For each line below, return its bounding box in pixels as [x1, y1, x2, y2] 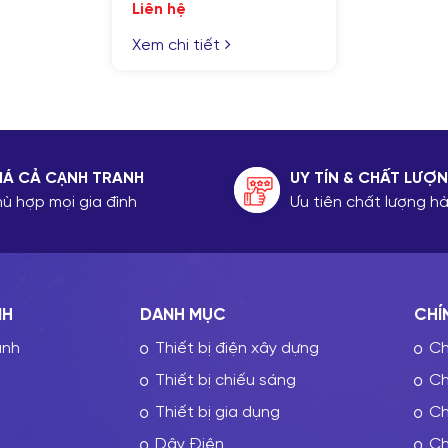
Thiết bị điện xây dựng [154, 340, 319, 358]
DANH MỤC [139, 306, 226, 325]
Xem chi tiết [132, 37, 220, 55]
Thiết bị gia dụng [154, 404, 280, 422]
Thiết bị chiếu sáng [154, 372, 296, 390]
